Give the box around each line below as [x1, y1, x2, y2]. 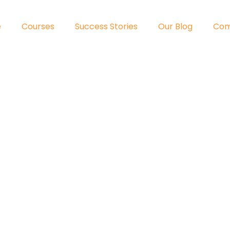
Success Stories [75, 21, 138, 32]
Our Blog [158, 21, 193, 32]
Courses [22, 21, 54, 32]
